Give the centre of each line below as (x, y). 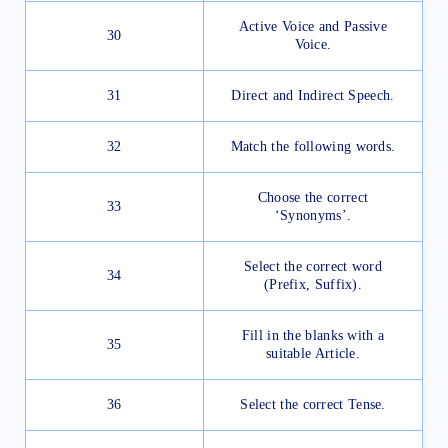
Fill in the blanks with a (313, 336)
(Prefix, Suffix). (313, 285)
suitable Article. (313, 354)
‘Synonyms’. (313, 216)
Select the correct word (313, 267)
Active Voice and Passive (313, 27)
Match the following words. (313, 147)
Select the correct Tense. (313, 405)
